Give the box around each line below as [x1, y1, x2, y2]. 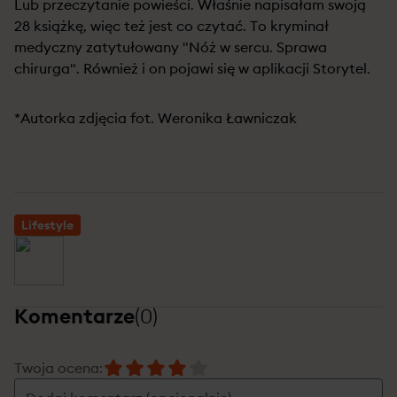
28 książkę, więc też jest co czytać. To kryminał [14, 17, 329, 35]
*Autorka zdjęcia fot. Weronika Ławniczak [14, 109, 297, 127]
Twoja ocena [14, 359, 99, 377]
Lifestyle [21, 217, 74, 233]
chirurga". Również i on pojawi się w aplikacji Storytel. [14, 59, 370, 77]
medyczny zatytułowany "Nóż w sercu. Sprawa [14, 38, 327, 56]
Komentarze [14, 303, 135, 329]
